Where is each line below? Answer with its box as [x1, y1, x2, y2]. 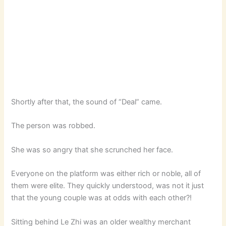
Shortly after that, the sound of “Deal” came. [11, 97, 162, 107]
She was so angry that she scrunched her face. [11, 145, 174, 154]
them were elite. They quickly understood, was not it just [11, 181, 204, 191]
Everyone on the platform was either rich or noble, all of [11, 169, 201, 179]
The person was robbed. [11, 121, 96, 131]
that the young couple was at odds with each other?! [11, 193, 192, 203]
